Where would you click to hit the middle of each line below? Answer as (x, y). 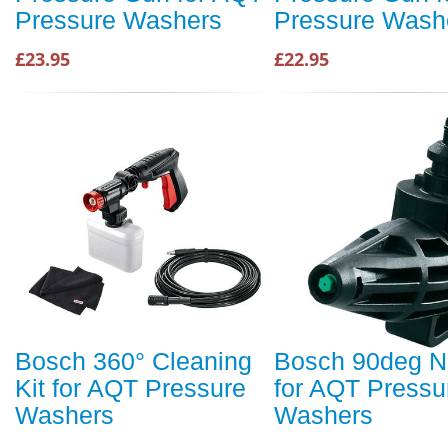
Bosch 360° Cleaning (133, 361)
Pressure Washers (118, 20)
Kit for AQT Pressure (130, 388)
